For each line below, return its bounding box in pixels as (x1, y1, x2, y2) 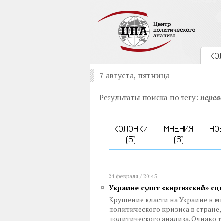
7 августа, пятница (99, 70, 170, 81)
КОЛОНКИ (113, 123, 148, 134)
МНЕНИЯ (163, 123, 193, 134)
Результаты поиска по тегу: (99, 92, 200, 102)
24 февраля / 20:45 (109, 172, 157, 180)
